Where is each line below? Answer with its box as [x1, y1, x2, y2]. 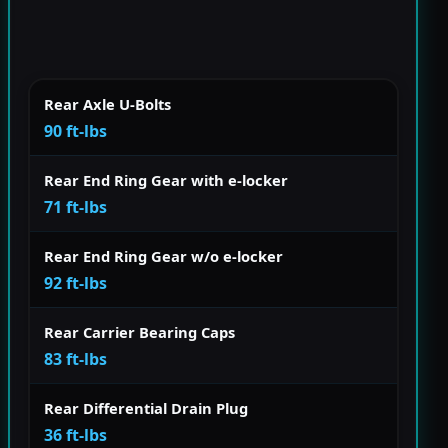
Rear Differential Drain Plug [44, 397, 248, 418]
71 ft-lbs [44, 195, 107, 218]
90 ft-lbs [44, 119, 107, 142]
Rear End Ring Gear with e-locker [44, 169, 288, 190]
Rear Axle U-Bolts [44, 93, 171, 114]
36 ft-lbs [44, 423, 107, 446]
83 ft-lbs [44, 347, 107, 370]
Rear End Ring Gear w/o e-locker [44, 245, 283, 266]
